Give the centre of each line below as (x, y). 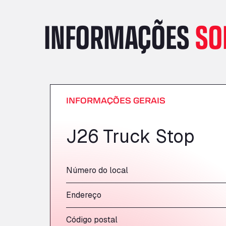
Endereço (84, 195)
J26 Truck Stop (130, 136)
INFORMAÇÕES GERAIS (116, 100)
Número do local (97, 170)
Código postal (92, 220)
